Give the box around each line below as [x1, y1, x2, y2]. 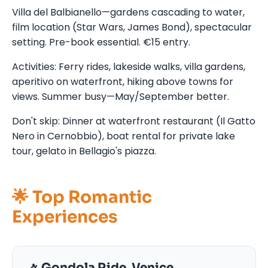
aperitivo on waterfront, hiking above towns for [12, 74, 233, 89]
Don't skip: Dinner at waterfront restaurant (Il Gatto [12, 114, 255, 128]
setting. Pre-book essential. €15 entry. [12, 35, 190, 49]
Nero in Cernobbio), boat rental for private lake [12, 129, 235, 143]
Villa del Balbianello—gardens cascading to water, [12, 5, 245, 19]
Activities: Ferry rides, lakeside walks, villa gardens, [12, 59, 245, 74]
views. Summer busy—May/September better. [12, 89, 229, 103]
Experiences [12, 206, 118, 227]
